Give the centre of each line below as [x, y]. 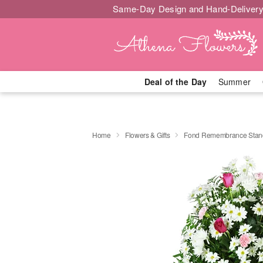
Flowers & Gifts [147, 134]
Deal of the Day [175, 82]
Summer [235, 82]
